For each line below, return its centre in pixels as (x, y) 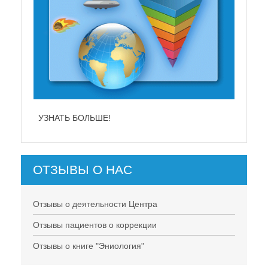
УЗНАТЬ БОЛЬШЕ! (74, 118)
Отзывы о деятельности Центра (95, 204)
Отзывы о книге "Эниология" (89, 246)
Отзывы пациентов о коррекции (95, 225)
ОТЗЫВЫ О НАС (83, 169)
